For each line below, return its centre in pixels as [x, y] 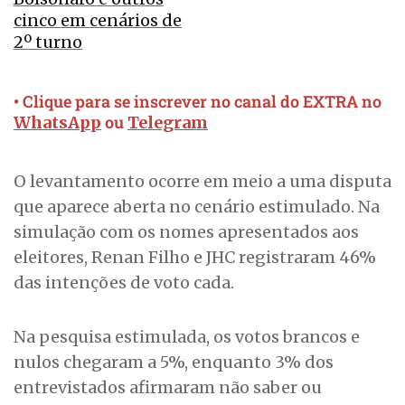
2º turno [48, 42]
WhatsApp [57, 123]
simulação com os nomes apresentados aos [186, 232]
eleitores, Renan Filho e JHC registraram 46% [195, 258]
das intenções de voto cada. [124, 283]
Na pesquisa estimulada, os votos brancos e [187, 337]
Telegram [168, 123]
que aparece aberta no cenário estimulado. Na [197, 207]
